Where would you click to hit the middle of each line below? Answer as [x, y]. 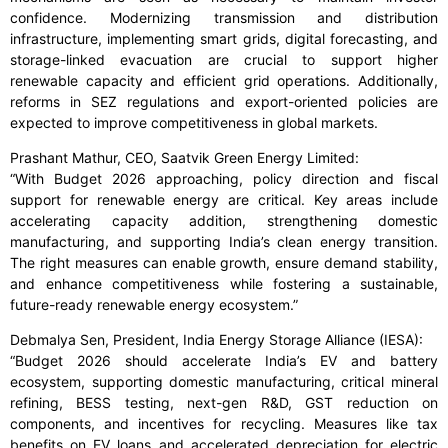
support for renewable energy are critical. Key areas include [224, 200]
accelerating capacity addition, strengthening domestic [224, 221]
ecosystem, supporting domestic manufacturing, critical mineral [224, 382]
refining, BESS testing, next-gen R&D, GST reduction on [224, 403]
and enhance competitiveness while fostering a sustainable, [224, 284]
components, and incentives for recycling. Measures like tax [224, 424]
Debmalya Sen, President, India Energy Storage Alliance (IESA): [216, 340]
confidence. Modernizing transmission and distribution [224, 18]
